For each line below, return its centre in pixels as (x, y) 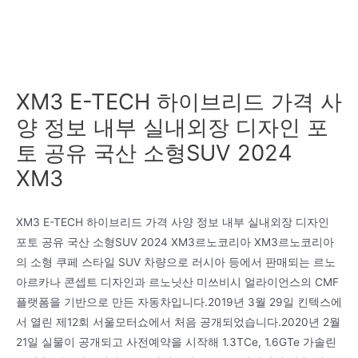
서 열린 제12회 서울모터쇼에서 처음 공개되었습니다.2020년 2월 (178, 322)
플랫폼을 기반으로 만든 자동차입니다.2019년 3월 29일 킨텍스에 (179, 302)
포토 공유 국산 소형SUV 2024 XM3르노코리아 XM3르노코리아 (175, 242)
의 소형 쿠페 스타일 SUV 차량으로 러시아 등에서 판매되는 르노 (176, 262)
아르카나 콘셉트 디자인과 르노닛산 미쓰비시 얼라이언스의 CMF (177, 282)
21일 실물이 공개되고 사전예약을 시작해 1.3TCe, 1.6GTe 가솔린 (176, 342)
